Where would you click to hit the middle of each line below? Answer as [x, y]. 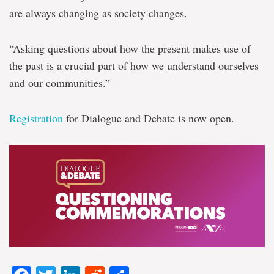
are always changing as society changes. [98, 13]
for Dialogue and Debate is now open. [149, 118]
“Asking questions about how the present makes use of [130, 48]
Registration [36, 118]
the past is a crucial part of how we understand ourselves [134, 65]
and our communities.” [60, 82]
